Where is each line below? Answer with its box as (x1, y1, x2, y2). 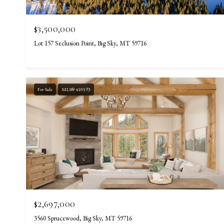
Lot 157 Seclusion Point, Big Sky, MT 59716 (34, 39, 146, 48)
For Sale (37, 86, 52, 93)
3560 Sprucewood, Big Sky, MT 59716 (34, 213, 132, 222)
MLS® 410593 (61, 86, 90, 93)
